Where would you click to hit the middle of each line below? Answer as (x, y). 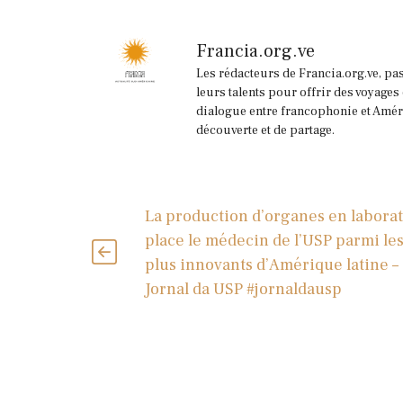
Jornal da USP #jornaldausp (243, 290)
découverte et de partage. (265, 130)
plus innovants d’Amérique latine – (271, 265)
